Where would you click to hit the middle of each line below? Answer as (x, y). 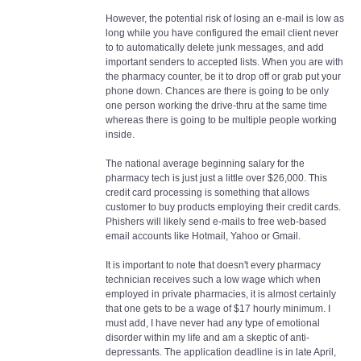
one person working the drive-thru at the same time (216, 106)
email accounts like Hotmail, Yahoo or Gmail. (203, 236)
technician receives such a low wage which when (213, 280)
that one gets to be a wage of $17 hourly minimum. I (218, 309)
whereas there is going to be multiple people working (221, 120)
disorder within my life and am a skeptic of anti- (207, 338)
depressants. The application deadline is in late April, (221, 352)
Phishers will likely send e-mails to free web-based (216, 222)
